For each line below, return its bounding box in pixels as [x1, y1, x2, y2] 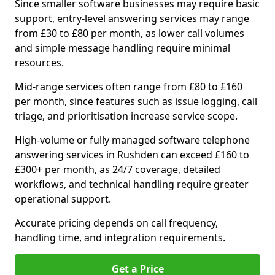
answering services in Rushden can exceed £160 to [15, 148, 249, 161]
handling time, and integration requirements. [15, 231, 225, 244]
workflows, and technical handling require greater [15, 177, 249, 191]
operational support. [15, 192, 111, 206]
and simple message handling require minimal [15, 41, 230, 55]
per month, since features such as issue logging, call [15, 95, 257, 108]
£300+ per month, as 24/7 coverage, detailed [15, 163, 220, 176]
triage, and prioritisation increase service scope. [15, 109, 238, 123]
